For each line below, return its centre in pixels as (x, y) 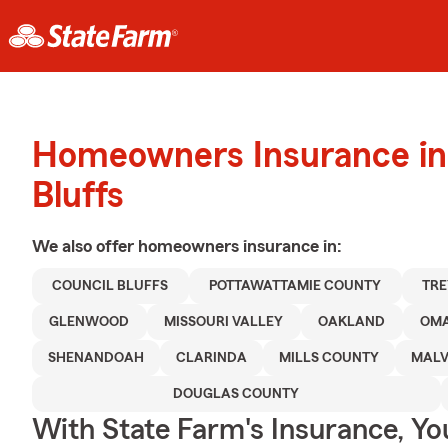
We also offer (85, 246)
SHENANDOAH (96, 358)
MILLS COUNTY (329, 358)
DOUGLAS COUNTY (236, 394)
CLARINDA (212, 358)
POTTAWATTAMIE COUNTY (295, 286)
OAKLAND (352, 322)
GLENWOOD (89, 322)
